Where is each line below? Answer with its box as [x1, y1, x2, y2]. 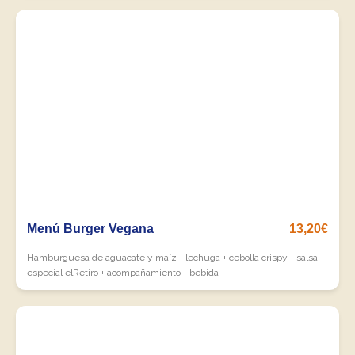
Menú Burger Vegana [27, 222, 154, 235]
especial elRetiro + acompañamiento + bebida [27, 267, 219, 278]
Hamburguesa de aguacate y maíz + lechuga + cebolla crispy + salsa [27, 252, 318, 263]
